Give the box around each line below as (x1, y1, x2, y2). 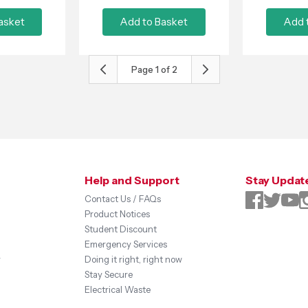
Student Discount (85, 223, 157, 234)
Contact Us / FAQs (85, 193, 162, 204)
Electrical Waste (85, 284, 151, 295)
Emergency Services (85, 239, 168, 250)
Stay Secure (85, 269, 133, 280)
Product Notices (85, 208, 151, 219)
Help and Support (85, 173, 180, 187)
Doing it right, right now (85, 254, 183, 265)
